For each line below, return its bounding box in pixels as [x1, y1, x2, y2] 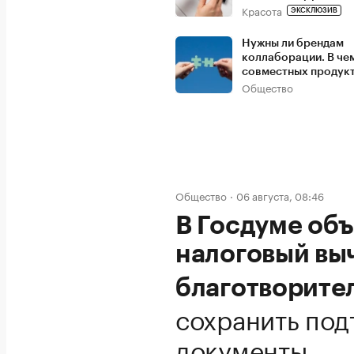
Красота [242, 2, 282, 18]
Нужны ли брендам [242, 37, 344, 49]
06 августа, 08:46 [236, 186, 324, 203]
